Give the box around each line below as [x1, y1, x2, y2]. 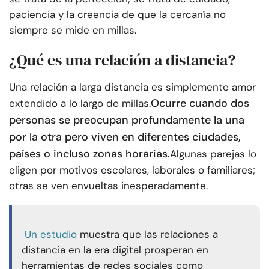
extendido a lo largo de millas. [9, 97, 151, 110]
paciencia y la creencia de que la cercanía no [9, 8, 226, 22]
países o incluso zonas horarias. [9, 147, 170, 162]
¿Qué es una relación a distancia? [9, 49, 235, 71]
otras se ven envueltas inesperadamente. [9, 179, 208, 193]
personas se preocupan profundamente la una [9, 113, 244, 128]
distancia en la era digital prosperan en [22, 243, 208, 257]
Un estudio [25, 228, 77, 241]
